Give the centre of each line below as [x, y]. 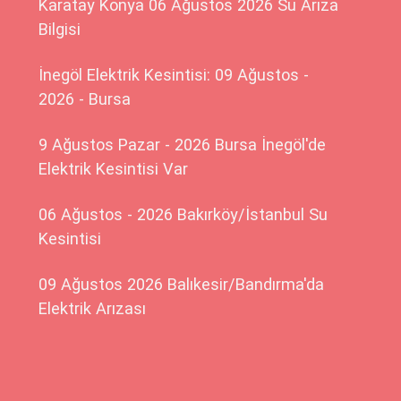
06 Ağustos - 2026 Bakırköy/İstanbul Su [183, 215]
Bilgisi [60, 30]
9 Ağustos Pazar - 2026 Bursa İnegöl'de [183, 145]
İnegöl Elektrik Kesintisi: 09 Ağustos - [174, 75]
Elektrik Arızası [93, 309]
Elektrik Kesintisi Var [114, 169]
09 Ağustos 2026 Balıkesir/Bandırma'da [182, 285]
